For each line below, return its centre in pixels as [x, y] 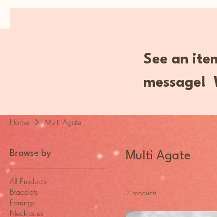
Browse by [30, 154]
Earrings [22, 203]
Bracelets [24, 192]
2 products [141, 193]
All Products [28, 181]
